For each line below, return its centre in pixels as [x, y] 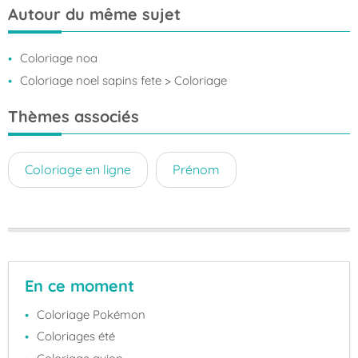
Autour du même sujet [94, 14]
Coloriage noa [59, 58]
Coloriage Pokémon [91, 314]
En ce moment [80, 285]
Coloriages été [76, 336]
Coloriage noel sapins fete [91, 80]
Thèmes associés [74, 116]
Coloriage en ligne [78, 169]
